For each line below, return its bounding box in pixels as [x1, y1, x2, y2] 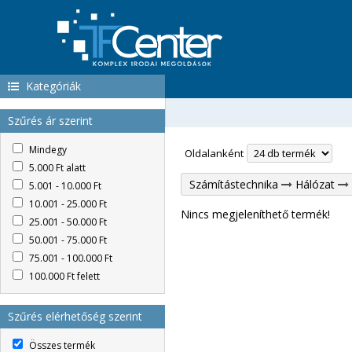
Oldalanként [185, 146, 244, 160]
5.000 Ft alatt [27, 161, 86, 174]
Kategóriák [23, 79, 81, 93]
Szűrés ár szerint [8, 113, 93, 128]
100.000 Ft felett [27, 269, 100, 283]
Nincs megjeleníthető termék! [181, 207, 330, 222]
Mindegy [27, 143, 67, 156]
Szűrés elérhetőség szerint [8, 309, 142, 324]
